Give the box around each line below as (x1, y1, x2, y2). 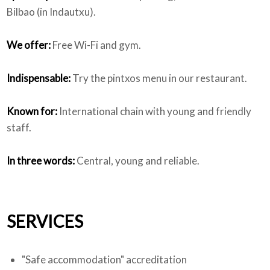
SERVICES (7, 210, 84, 231)
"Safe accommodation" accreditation (22, 253, 187, 266)
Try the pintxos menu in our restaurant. (71, 71, 248, 84)
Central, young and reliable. (75, 154, 200, 167)
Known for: (7, 104, 58, 118)
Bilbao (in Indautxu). (7, 5, 96, 18)
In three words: (7, 154, 75, 167)
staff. (7, 121, 32, 134)
